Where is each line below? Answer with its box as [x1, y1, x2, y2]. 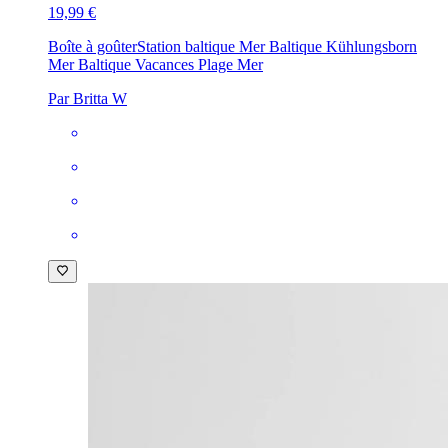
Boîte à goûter [48, 38, 137, 56]
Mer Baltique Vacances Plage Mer [48, 56, 263, 74]
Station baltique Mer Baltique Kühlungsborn [137, 38, 417, 56]
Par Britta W [48, 90, 127, 108]
